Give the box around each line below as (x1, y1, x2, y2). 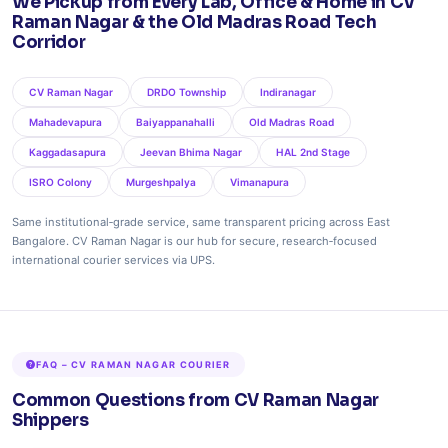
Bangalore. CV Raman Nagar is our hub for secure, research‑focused (12, 234, 377, 248)
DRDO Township (147, 86, 226, 98)
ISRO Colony (29, 176, 92, 188)
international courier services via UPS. (12, 253, 215, 267)
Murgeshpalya (126, 176, 196, 188)
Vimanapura (230, 176, 289, 188)
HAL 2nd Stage (276, 146, 350, 158)
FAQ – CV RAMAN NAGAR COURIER (36, 359, 231, 370)
